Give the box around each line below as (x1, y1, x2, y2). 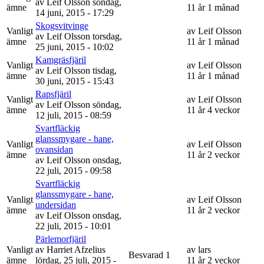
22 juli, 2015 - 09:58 (35, 165, 111, 176)
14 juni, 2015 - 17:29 (35, 7, 114, 18)
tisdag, (93, 65, 117, 75)
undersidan (35, 199, 76, 210)
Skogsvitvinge (35, 20, 88, 31)
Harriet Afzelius (47, 244, 105, 255)
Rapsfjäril (35, 88, 71, 99)
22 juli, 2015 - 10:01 (35, 220, 111, 231)
